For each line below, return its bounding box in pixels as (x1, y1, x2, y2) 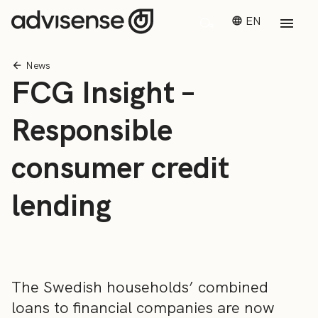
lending (11, 185, 111, 225)
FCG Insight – (11, 72, 194, 112)
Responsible (11, 110, 172, 150)
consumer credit (11, 148, 229, 187)
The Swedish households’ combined (11, 277, 268, 298)
